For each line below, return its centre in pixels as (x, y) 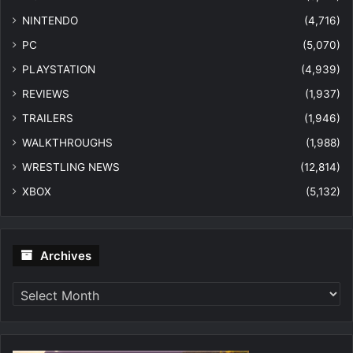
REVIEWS (46, 94)
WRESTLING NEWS (71, 167)
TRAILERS (48, 119)
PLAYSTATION (59, 70)
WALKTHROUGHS (67, 143)
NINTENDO (50, 21)
